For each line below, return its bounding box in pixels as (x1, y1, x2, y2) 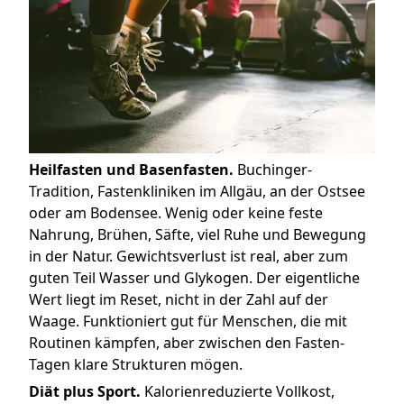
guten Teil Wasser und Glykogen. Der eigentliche (29, 268, 360, 289)
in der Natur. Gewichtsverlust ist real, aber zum (29, 246, 348, 267)
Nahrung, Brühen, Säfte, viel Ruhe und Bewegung (29, 225, 366, 245)
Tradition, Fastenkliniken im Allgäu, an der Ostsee (29, 181, 365, 202)
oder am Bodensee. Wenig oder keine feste (29, 203, 323, 224)
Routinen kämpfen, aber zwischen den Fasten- (29, 333, 344, 353)
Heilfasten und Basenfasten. (29, 160, 234, 180)
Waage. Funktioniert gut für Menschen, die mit (29, 311, 347, 332)
